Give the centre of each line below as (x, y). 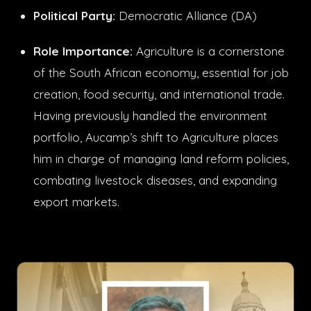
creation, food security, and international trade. (159, 94)
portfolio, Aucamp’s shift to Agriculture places (156, 137)
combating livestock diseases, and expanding (155, 180)
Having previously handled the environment (150, 115)
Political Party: (74, 15)
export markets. (76, 201)
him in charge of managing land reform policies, (161, 158)
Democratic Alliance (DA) (190, 15)
